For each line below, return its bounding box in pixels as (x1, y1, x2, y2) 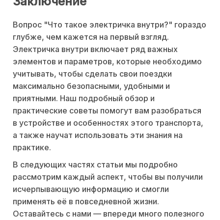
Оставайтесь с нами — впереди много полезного (13, 208, 204, 219)
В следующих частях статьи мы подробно (13, 159, 178, 169)
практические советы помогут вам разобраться (13, 105, 201, 115)
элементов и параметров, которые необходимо (13, 56, 202, 66)
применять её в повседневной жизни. (13, 196, 159, 206)
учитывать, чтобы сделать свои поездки (13, 68, 172, 79)
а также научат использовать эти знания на (13, 130, 183, 140)
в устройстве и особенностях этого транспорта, (13, 117, 203, 128)
